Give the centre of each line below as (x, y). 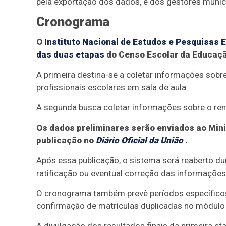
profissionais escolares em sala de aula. (112, 87)
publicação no (66, 140)
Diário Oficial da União (139, 140)
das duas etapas (70, 54)
